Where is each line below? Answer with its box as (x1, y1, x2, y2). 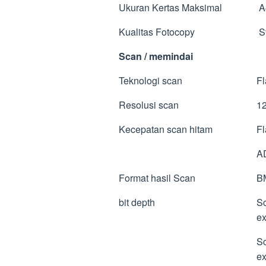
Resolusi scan (119, 97, 179, 112)
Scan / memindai (119, 49, 193, 63)
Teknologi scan (119, 73, 182, 87)
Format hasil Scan (119, 170, 195, 185)
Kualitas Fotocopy (119, 24, 195, 39)
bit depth (119, 195, 155, 209)
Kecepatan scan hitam (119, 122, 213, 136)
